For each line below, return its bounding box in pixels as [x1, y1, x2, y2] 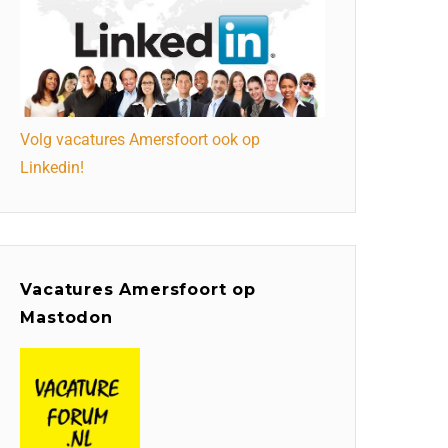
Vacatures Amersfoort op [20, 280, 256, 300]
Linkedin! [20, 158, 85, 178]
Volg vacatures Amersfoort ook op [20, 130, 261, 150]
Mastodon [20, 308, 113, 328]
